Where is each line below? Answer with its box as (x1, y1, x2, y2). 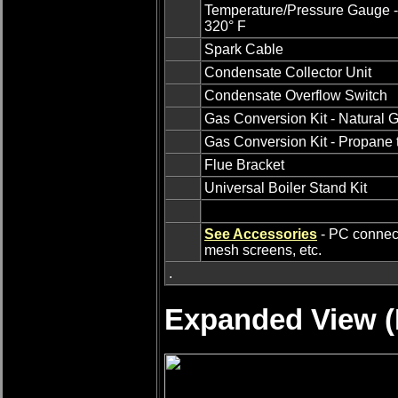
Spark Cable (204, 42, 283, 58)
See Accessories (204, 227, 317, 243)
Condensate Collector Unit (204, 65, 371, 81)
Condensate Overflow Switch (204, 88, 387, 104)
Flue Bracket (204, 157, 284, 173)
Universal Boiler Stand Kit (204, 180, 367, 196)
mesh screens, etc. (204, 243, 322, 259)
